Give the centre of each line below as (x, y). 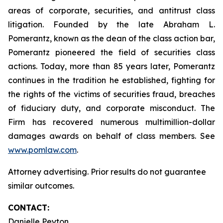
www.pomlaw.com (42, 150)
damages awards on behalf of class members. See (111, 136)
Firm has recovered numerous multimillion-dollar (111, 122)
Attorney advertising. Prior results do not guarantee (107, 172)
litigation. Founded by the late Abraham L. (111, 24)
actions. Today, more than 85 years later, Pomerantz (111, 66)
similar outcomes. (41, 186)
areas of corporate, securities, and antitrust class (111, 10)
